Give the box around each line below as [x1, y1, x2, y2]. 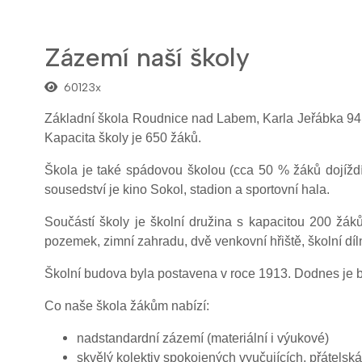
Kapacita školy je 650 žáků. [44, 131, 201, 145]
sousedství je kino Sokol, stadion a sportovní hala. [44, 183, 330, 196]
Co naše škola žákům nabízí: [44, 299, 209, 313]
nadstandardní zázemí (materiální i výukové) [77, 331, 329, 345]
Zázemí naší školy [44, 42, 250, 73]
